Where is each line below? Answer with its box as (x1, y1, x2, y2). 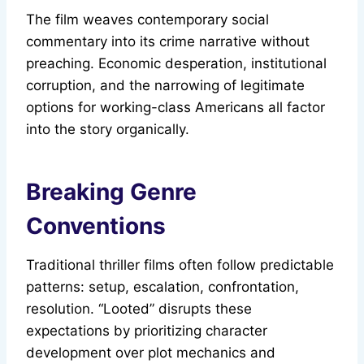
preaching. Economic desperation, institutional (26, 55, 327, 72)
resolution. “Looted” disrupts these (26, 301, 252, 318)
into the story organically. (26, 121, 189, 138)
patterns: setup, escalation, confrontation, (26, 279, 299, 296)
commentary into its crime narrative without (26, 33, 310, 50)
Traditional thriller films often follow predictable (26, 257, 334, 274)
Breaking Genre (26, 178, 197, 206)
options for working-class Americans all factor (26, 99, 325, 116)
